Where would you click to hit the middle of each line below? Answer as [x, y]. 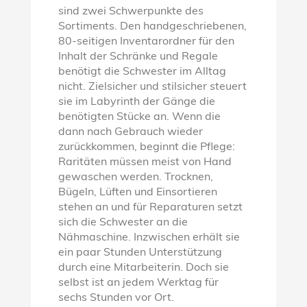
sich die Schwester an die [123, 222]
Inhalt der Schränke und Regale [138, 57]
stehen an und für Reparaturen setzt [150, 207]
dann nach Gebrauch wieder [130, 132]
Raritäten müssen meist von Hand [145, 162]
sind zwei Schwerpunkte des [131, 11]
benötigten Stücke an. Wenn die [139, 117]
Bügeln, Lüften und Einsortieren [137, 192]
